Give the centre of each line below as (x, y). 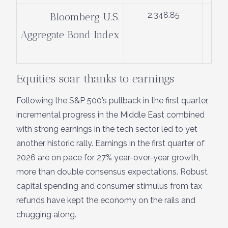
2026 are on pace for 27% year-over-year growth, (108, 157)
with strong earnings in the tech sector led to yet (107, 129)
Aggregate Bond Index (70, 34)
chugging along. (46, 214)
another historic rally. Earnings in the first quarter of (110, 143)
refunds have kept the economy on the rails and (106, 200)
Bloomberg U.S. (85, 17)
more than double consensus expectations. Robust (112, 172)
